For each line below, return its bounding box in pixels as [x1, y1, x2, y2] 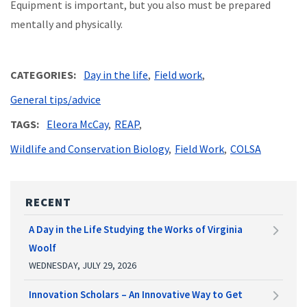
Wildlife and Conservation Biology [10, 141, 169, 156]
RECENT [25, 194, 71, 210]
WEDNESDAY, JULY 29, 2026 [29, 258, 136, 271]
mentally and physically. [10, 16, 123, 31]
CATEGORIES [10, 67, 73, 82]
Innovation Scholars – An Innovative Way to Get [29, 287, 243, 301]
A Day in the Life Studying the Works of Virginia [29, 222, 243, 236]
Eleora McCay [47, 116, 108, 131]
